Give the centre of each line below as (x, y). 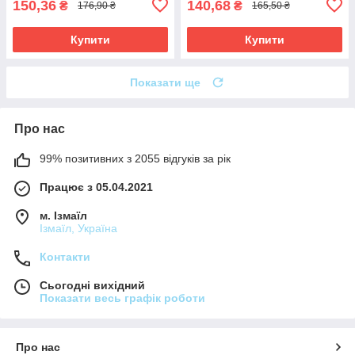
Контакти (65, 256)
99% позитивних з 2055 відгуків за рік (135, 158)
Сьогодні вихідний (92, 285)
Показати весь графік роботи (122, 298)
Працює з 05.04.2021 (96, 187)
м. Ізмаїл (63, 215)
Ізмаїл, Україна (78, 228)
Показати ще (165, 82)
